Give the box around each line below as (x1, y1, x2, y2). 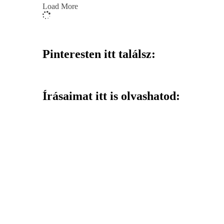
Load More (42, 1, 78, 10)
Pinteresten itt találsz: (42, 47, 155, 60)
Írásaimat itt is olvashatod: (42, 89, 180, 103)
